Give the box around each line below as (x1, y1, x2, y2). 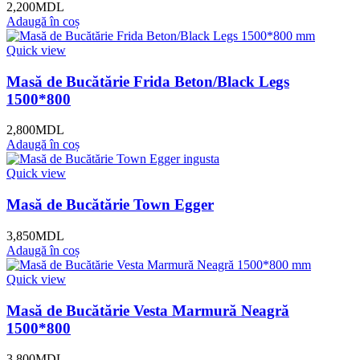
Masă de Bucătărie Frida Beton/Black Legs (6, 72, 289, 90)
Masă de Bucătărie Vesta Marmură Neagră (6, 301, 289, 319)
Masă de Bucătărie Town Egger (6, 196, 214, 214)
